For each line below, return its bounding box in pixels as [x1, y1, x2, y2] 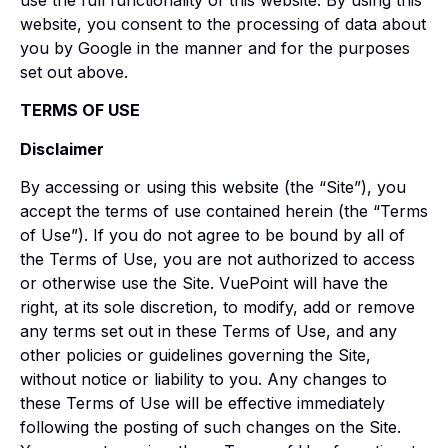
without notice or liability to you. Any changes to [20, 369, 387, 390]
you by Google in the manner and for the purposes [20, 38, 410, 58]
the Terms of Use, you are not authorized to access [20, 249, 415, 270]
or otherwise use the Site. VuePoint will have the [20, 273, 388, 294]
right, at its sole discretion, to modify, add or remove [20, 297, 415, 318]
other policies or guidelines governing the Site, [20, 345, 371, 366]
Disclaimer [20, 138, 104, 159]
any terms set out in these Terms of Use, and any [20, 321, 397, 342]
